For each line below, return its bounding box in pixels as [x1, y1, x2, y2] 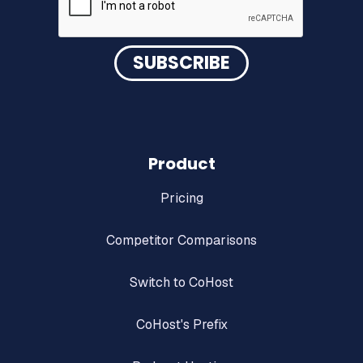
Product [147, 152, 216, 176]
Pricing [160, 190, 203, 207]
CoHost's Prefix [135, 316, 228, 334]
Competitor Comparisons [106, 232, 257, 250]
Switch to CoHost [130, 274, 233, 292]
